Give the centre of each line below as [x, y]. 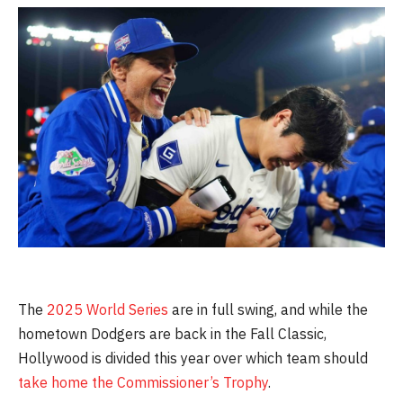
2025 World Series [106, 310]
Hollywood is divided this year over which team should [193, 358]
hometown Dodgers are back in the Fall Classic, [172, 334]
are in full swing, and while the [268, 310]
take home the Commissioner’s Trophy [143, 383]
